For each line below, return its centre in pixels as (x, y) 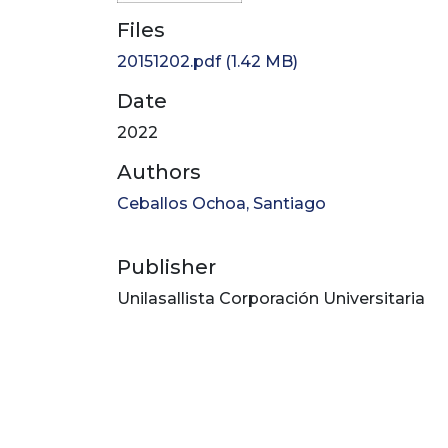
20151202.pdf (169, 62)
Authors (159, 172)
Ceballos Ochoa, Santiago (221, 204)
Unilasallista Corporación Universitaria (271, 299)
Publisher (166, 267)
